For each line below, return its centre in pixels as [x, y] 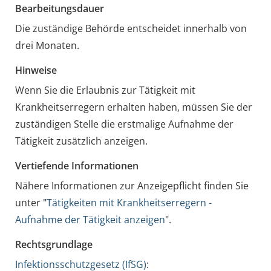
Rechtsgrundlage [54, 244]
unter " [31, 202]
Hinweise [36, 70]
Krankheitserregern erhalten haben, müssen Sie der [133, 107]
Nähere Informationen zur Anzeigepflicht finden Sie [132, 185]
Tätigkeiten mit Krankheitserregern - [129, 202]
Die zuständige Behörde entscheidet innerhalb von [131, 28]
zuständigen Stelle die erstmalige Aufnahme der [124, 124]
